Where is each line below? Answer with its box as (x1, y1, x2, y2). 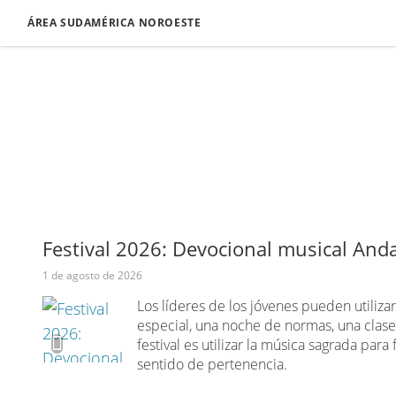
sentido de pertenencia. (136, 354, 287, 374)
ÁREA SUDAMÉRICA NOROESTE (27, 15, 202, 30)
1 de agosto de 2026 (42, 268, 143, 283)
